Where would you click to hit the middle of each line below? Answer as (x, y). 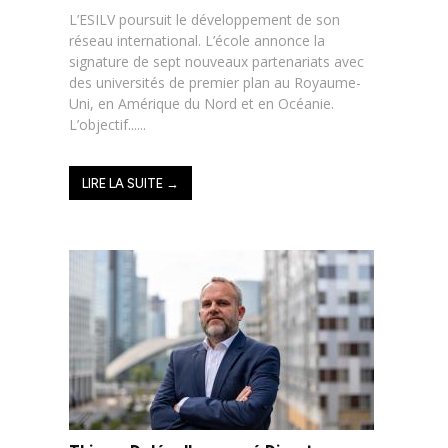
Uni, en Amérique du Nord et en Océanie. (201, 103)
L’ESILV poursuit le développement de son (204, 19)
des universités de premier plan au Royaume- (215, 82)
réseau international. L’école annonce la (197, 40)
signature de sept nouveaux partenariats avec (216, 61)
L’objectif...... (107, 124)
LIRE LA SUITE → (130, 183)
